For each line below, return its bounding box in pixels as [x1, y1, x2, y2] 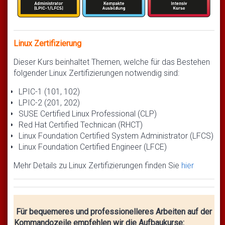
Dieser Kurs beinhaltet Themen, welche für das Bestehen [14, 57, 210, 67]
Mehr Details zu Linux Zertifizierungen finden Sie [14, 161, 181, 171]
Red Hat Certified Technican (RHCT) [19, 120, 143, 130]
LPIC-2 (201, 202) [19, 98, 80, 108]
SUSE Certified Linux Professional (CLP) [19, 109, 157, 119]
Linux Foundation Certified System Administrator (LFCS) [19, 131, 213, 141]
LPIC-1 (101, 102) [19, 87, 80, 97]
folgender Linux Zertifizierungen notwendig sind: [14, 68, 179, 78]
